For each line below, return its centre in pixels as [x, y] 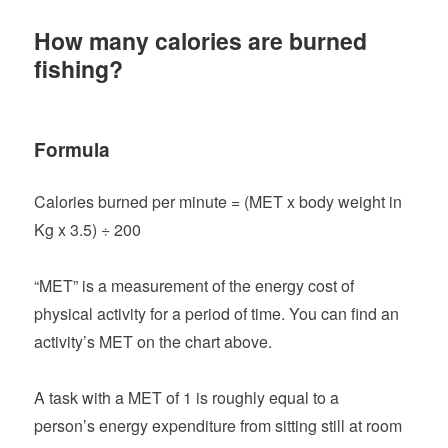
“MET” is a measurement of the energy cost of [194, 285]
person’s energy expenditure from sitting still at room [218, 425]
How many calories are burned [201, 40]
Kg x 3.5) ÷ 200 [88, 229]
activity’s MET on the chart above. [153, 341]
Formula [72, 149]
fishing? [79, 68]
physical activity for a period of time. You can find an [217, 313]
